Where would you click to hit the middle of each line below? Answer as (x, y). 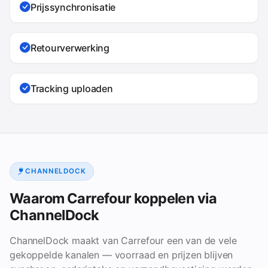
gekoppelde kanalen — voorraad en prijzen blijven (121, 255)
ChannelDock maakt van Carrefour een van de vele (123, 240)
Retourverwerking (70, 48)
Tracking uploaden (71, 88)
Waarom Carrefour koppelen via (113, 198)
